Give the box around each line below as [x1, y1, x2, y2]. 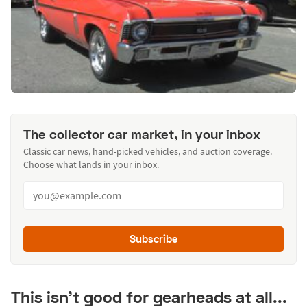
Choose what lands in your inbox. [23, 158, 159, 171]
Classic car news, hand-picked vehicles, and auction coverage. [23, 145, 272, 158]
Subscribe [130, 232, 177, 245]
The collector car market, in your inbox [23, 125, 260, 142]
